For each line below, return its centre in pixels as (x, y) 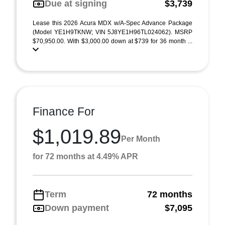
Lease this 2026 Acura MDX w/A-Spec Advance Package (113, 23)
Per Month (141, 139)
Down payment (77, 208)
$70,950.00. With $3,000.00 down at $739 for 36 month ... (113, 41)
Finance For (64, 111)
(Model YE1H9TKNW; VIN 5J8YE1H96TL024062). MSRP (113, 32)
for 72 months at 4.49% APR (85, 156)
